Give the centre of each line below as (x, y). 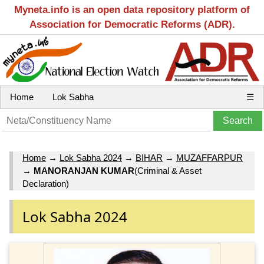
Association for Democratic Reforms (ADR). (132, 24)
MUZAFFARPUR (209, 158)
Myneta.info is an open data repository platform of (132, 10)
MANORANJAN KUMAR (84, 171)
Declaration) (46, 184)
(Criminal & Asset (168, 171)
